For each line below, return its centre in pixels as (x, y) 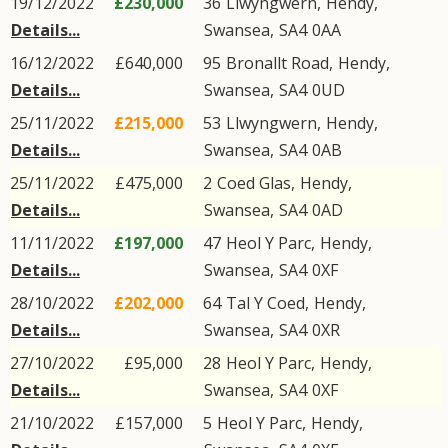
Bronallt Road (277, 63)
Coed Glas (254, 183)
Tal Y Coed (265, 303)
